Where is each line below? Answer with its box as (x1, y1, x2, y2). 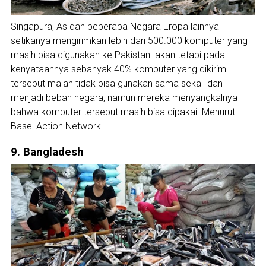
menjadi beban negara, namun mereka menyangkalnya (10, 92, 237, 103)
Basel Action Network (10, 121, 101, 132)
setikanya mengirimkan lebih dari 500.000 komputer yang (10, 35, 248, 46)
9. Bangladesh (10, 145, 84, 159)
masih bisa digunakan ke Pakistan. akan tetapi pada (10, 49, 225, 61)
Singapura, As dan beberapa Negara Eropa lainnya (10, 21, 219, 32)
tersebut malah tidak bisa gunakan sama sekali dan (10, 78, 223, 89)
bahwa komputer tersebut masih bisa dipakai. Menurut (10, 106, 235, 118)
